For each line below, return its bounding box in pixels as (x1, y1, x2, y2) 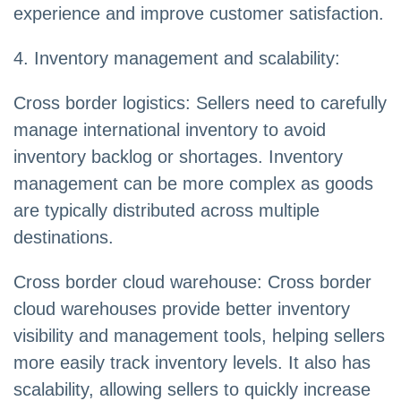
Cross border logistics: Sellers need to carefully (13, 93, 387, 114)
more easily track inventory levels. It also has (13, 353, 371, 373)
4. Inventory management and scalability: (13, 48, 340, 69)
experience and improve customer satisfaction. (13, 4, 384, 24)
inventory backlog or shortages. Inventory (13, 147, 343, 167)
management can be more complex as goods (13, 174, 373, 194)
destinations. (13, 227, 114, 248)
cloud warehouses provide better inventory (13, 299, 350, 320)
